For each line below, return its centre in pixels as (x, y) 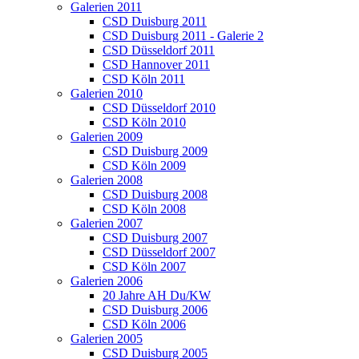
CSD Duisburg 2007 (155, 238)
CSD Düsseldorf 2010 (159, 108)
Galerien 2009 (107, 137)
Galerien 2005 (107, 339)
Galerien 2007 (107, 223)
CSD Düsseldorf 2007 (159, 252)
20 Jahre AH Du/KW (157, 295)
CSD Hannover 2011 (156, 65)
